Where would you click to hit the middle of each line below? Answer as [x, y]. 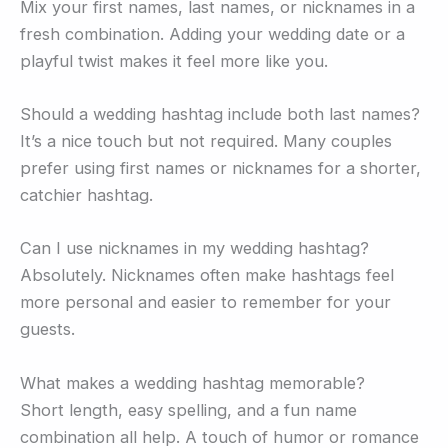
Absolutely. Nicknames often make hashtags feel [207, 275]
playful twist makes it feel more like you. [174, 60]
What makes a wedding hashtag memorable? [192, 382]
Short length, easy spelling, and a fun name [188, 409]
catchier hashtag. [86, 195]
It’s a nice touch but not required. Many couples [206, 141]
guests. [47, 329]
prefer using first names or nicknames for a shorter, [220, 168]
